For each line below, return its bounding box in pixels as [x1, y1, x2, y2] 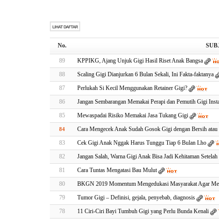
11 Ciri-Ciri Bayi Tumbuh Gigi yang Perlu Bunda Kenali [77, 208, 209, 215]
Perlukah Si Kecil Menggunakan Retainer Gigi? [77, 85, 187, 91]
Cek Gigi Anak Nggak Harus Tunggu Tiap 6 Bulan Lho [77, 139, 206, 146]
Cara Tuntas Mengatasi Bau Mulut [77, 167, 157, 174]
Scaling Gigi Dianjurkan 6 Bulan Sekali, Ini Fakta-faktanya [77, 71, 214, 78]
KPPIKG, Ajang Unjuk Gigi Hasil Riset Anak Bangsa [77, 57, 203, 64]
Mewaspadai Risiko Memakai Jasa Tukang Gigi [77, 112, 188, 119]
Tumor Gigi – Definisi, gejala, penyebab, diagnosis [77, 194, 195, 201]
